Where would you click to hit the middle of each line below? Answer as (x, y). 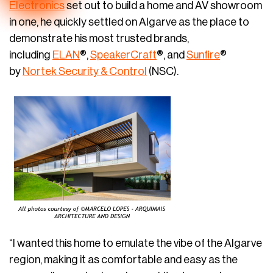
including (31, 55)
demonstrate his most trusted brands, (99, 38)
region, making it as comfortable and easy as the (123, 260)
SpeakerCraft (123, 55)
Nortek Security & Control (85, 71)
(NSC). (163, 71)
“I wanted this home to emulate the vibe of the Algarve (136, 243)
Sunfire (203, 55)
